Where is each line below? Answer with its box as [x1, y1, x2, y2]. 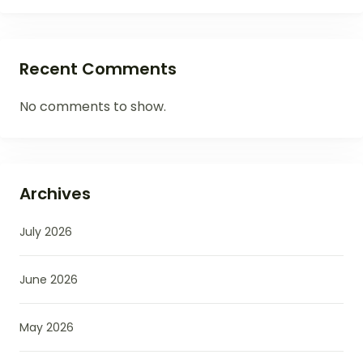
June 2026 [19, 271, 78, 288]
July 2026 [19, 223, 72, 240]
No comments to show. [19, 96, 166, 116]
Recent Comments [19, 57, 177, 80]
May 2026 [19, 318, 74, 335]
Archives [19, 181, 91, 205]
